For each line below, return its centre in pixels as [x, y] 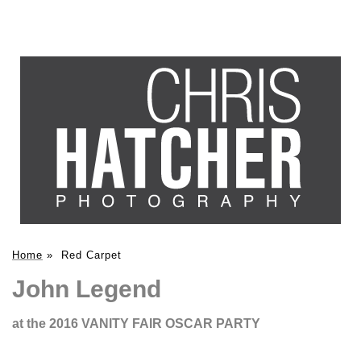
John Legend [87, 288]
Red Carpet [91, 255]
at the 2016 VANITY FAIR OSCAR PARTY [136, 323]
